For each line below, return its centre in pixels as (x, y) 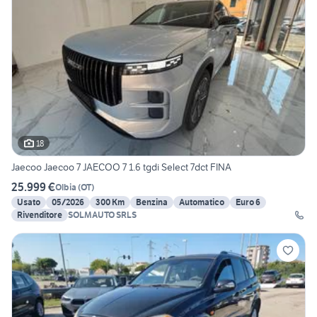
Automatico (202, 202)
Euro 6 (248, 202)
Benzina (152, 202)
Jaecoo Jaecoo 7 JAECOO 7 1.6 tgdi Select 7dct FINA (121, 167)
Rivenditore (40, 215)
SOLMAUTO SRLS (102, 215)
